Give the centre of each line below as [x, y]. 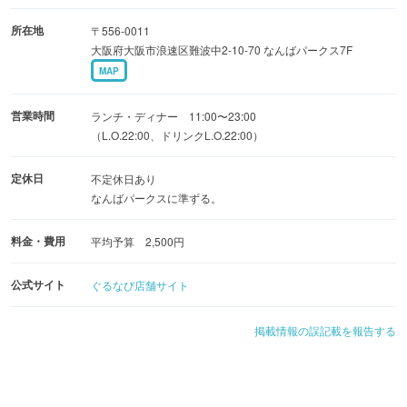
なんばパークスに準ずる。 [156, 197]
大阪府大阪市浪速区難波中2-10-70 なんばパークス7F [224, 49]
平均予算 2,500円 [138, 241]
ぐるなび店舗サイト [140, 284]
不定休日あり [124, 178]
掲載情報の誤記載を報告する [325, 330]
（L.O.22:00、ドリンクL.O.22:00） [177, 134]
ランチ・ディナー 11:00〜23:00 [174, 115]
